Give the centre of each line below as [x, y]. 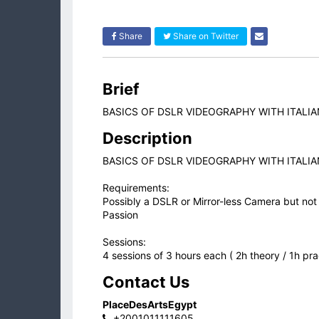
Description [147, 138]
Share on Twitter [205, 36]
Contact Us [146, 282]
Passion [120, 215]
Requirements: [136, 188]
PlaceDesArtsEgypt [150, 305]
